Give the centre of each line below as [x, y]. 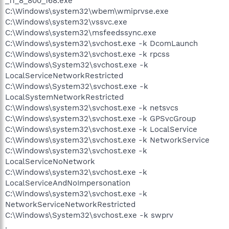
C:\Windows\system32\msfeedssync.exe [81, 32]
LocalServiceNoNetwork [50, 161]
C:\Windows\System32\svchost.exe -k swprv [89, 215]
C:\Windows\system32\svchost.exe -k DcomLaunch [101, 43]
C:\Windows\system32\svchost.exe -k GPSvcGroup [100, 118]
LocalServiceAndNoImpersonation [68, 183]
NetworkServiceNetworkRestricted [70, 204]
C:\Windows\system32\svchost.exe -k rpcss [87, 54]
